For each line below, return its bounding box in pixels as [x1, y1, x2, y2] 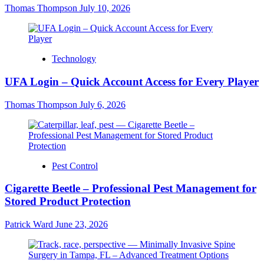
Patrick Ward [5, 219, 55, 229]
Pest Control [52, 160, 98, 171]
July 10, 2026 [80, 3, 130, 14]
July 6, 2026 [80, 99, 126, 110]
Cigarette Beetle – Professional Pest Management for [5, 182, 256, 195]
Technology [52, 54, 96, 64]
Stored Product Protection [5, 195, 131, 208]
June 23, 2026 [55, 219, 108, 229]
